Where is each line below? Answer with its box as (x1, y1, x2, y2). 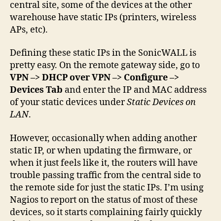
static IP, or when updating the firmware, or (10, 145, 192, 156)
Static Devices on (127, 97, 196, 108)
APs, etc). (10, 24, 48, 36)
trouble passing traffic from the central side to (10, 169, 201, 181)
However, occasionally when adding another (10, 132, 197, 144)
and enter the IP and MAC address (63, 84, 207, 96)
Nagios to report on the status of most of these (10, 194, 198, 206)
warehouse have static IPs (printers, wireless (10, 11, 196, 23)
